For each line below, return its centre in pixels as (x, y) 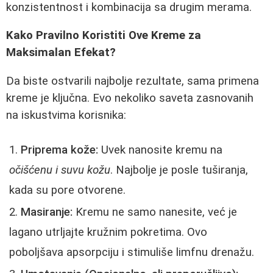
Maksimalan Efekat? (61, 53)
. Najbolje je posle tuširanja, (179, 170)
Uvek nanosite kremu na (160, 150)
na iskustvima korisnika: (66, 115)
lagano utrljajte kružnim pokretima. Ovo (108, 232)
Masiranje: (47, 212)
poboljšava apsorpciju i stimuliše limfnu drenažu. (132, 252)
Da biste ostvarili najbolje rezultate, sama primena (133, 81)
